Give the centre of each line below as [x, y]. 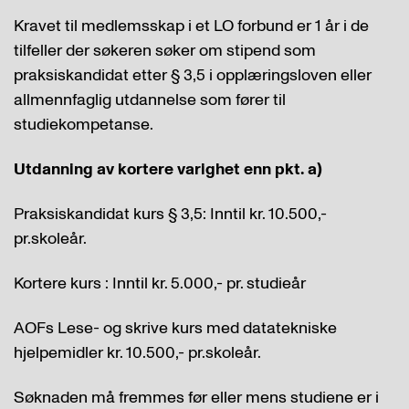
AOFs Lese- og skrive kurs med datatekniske [175, 328]
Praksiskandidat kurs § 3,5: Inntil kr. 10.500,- [170, 214]
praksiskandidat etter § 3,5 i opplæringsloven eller [193, 75]
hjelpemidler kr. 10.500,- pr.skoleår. [137, 353]
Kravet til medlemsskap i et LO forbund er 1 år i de [191, 26]
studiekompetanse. [84, 125]
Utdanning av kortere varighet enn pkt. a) [168, 169]
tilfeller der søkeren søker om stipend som [165, 51]
